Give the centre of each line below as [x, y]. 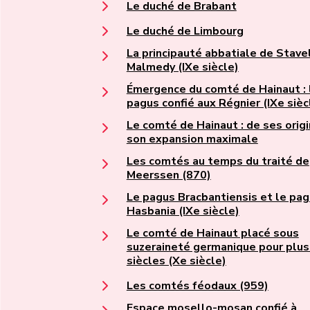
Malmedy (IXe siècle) [182, 67]
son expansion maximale [192, 139]
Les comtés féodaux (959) [197, 286]
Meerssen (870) [168, 175]
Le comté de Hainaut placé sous [212, 234]
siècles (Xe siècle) [176, 261]
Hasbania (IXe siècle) [183, 211]
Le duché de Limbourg [185, 31]
